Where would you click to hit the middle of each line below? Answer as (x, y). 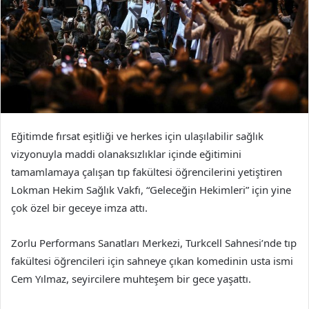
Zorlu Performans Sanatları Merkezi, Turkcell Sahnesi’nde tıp (154, 243)
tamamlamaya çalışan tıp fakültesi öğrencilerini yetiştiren (147, 172)
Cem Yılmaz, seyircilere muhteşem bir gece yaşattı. (131, 279)
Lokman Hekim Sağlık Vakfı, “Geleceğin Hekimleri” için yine (151, 190)
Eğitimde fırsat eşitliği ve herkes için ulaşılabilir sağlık (137, 136)
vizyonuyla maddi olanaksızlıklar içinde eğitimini (126, 154)
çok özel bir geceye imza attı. (79, 208)
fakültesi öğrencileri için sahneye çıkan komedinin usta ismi (152, 261)
